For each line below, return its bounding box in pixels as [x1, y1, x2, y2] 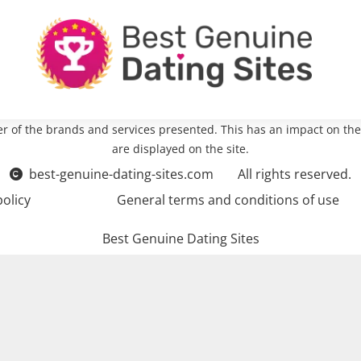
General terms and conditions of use [117, 190, 340, 209]
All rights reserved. [238, 164, 351, 183]
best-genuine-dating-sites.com [29, 164, 214, 183]
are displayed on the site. [111, 140, 249, 156]
